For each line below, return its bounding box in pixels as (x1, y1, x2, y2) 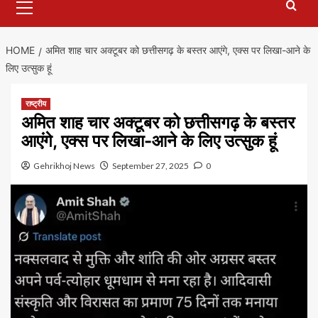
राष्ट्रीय (26, 99, 46, 109)
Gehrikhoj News (33, 160, 95, 172)
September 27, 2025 (112, 160, 189, 172)
